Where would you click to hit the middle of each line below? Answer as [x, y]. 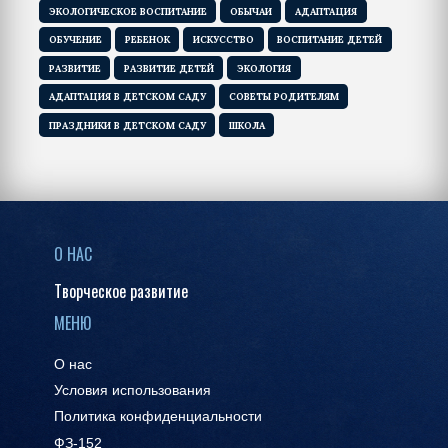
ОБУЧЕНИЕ [75, 40]
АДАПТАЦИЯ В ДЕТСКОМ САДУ [127, 97]
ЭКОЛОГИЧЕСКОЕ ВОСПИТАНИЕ [127, 11]
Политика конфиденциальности [158, 417]
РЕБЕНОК [147, 40]
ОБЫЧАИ [250, 11]
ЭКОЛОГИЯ [263, 68]
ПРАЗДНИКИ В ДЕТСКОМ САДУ [127, 125]
